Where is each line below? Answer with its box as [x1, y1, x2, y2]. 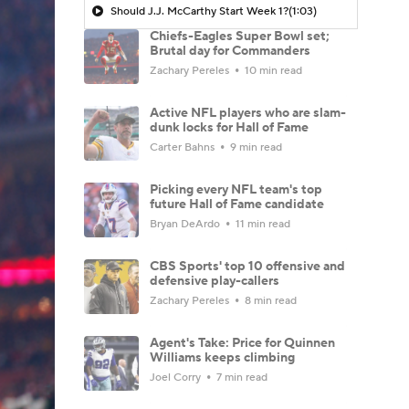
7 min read [214, 370, 267, 384]
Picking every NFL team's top [150, 181, 322, 198]
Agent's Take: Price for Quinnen [150, 334, 335, 351]
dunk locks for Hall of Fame [150, 119, 309, 136]
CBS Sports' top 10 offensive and [150, 257, 345, 275]
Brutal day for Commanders [150, 42, 310, 59]
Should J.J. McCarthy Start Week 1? [110, 4, 288, 18]
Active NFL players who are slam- [150, 104, 346, 121]
